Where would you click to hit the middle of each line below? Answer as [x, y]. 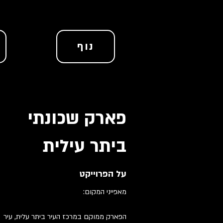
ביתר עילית [85, 146]
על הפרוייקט [103, 174]
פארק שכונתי [77, 118]
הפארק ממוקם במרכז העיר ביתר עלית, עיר [65, 217]
